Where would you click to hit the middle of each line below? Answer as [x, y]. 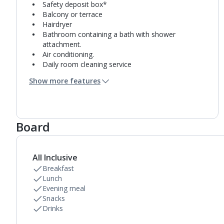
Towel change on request [84, 74]
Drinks [53, 208]
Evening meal [64, 188]
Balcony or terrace [72, 14]
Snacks [54, 198]
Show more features [65, 81]
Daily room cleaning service [87, 64]
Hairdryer [57, 24]
